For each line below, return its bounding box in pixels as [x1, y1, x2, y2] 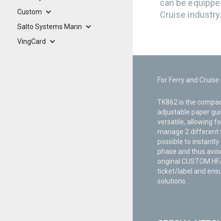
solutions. [157, 177, 187, 185]
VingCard [17, 37, 46, 45]
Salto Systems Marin [17, 23, 82, 31]
